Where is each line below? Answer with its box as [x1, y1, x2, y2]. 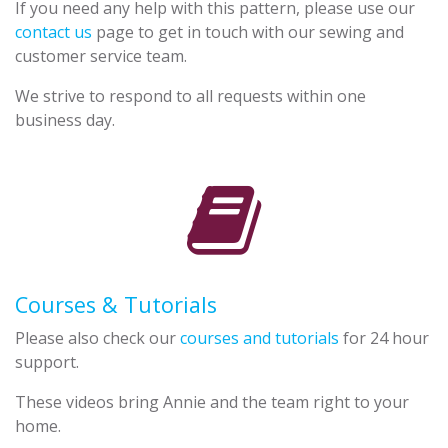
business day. [15, 108, 115, 131]
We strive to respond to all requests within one [15, 84, 366, 107]
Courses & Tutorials [15, 289, 217, 319]
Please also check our [15, 326, 180, 349]
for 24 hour [339, 326, 429, 349]
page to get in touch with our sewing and [92, 20, 404, 43]
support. [15, 350, 79, 373]
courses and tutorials [180, 326, 339, 349]
